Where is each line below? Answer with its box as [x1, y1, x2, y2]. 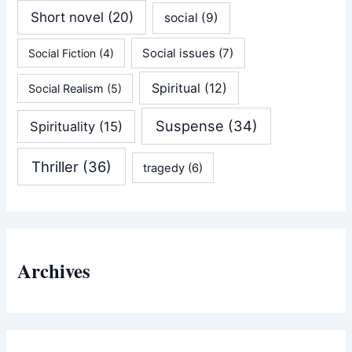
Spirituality [30, 119, 96, 135]
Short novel [30, 9, 104, 26]
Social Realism [28, 82, 104, 96]
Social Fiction [28, 46, 97, 60]
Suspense [155, 117, 224, 135]
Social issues [142, 45, 216, 60]
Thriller [31, 157, 79, 175]
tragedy [142, 160, 185, 175]
